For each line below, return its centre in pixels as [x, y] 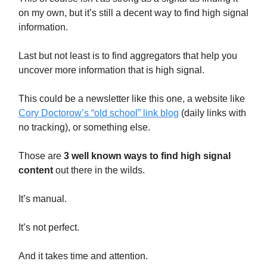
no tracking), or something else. [84, 127]
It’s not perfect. [49, 227]
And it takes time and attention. [83, 256]
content [36, 170]
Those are [41, 156]
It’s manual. [43, 198]
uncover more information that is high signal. [111, 70]
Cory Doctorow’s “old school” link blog [99, 113]
